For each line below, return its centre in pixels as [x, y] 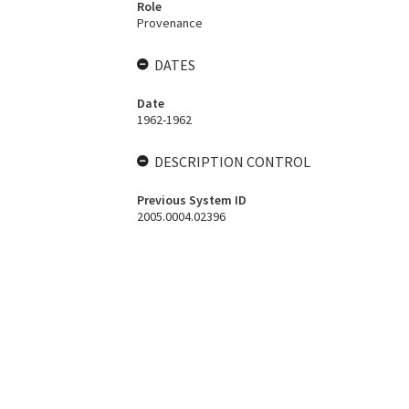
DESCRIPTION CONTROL [232, 162]
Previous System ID [191, 200]
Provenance [169, 23]
